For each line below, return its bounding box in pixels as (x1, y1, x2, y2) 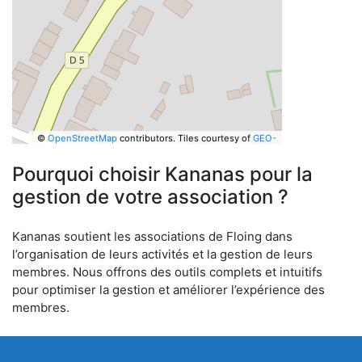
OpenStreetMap (47, 132, 117, 144)
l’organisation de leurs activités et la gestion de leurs (12, 246, 313, 262)
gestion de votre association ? (12, 185, 288, 208)
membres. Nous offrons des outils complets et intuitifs (12, 264, 322, 280)
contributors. (116, 132, 175, 144)
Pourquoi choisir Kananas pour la (12, 162, 313, 186)
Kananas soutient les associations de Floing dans (12, 229, 293, 244)
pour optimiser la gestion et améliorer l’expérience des (12, 282, 325, 297)
